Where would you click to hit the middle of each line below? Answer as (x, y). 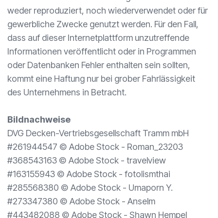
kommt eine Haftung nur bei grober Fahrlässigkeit (101, 79)
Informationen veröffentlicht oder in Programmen (102, 51)
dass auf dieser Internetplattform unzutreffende (98, 38)
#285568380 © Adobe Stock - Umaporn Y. (90, 188)
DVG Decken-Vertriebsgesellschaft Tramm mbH (98, 133)
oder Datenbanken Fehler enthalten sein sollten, (99, 65)
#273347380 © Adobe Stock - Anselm (81, 201)
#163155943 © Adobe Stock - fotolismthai (89, 174)
